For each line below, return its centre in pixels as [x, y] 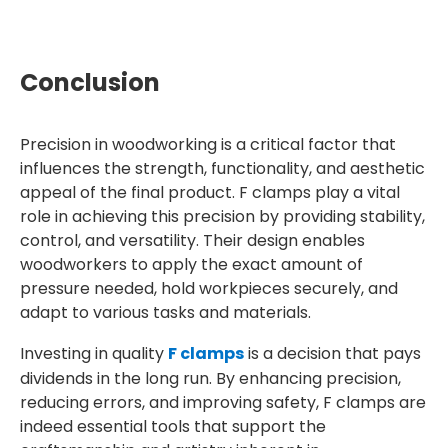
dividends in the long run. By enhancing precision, [210, 378]
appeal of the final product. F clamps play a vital [210, 192]
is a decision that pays [332, 353]
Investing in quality [94, 353]
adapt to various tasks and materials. [165, 312]
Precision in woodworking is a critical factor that [208, 144]
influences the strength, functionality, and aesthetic [222, 168]
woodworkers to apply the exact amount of [191, 264]
